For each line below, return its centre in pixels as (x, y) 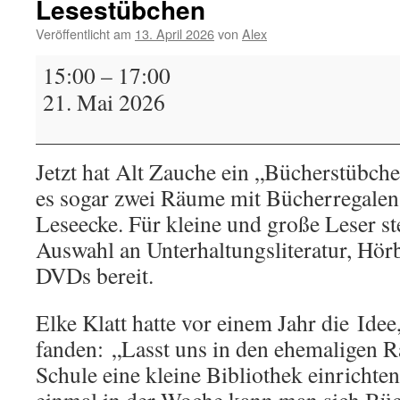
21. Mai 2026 (104, 102)
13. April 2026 (175, 33)
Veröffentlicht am (83, 33)
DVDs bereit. (95, 275)
